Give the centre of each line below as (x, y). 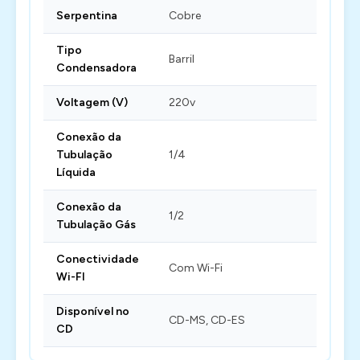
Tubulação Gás (96, 225)
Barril (182, 59)
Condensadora (96, 68)
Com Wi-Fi (196, 268)
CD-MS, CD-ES (207, 320)
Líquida (76, 172)
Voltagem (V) (92, 102)
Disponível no (93, 311)
